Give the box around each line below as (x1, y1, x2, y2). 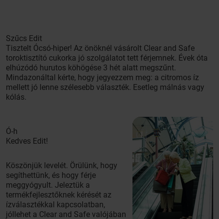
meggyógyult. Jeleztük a (6, 180, 90, 190)
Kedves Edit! (6, 136, 48, 146)
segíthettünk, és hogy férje (6, 171, 96, 180)
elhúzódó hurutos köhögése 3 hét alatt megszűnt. (6, 63, 176, 72)
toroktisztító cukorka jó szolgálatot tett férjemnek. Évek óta (6, 53, 208, 63)
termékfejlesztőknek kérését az (6, 190, 111, 199)
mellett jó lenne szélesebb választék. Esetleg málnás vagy (6, 83, 204, 92)
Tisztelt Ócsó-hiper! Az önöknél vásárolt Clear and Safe (6, 44, 195, 53)
